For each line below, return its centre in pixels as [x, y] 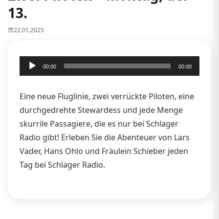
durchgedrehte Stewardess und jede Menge [101, 110]
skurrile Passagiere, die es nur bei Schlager [99, 123]
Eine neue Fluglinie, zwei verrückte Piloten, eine [107, 96]
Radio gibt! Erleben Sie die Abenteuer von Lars [105, 137]
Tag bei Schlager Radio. [62, 164]
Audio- [31, 62]
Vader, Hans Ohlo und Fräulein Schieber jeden [104, 151]
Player [31, 76]
